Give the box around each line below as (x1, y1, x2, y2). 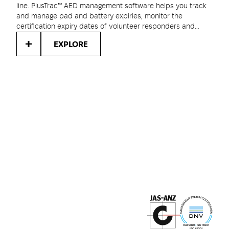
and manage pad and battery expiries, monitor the (16, 13, 182, 20)
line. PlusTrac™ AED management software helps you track (16, 3, 207, 10)
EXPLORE (54, 40, 88, 49)
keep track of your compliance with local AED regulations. (16, 33, 205, 40)
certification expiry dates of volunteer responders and (16, 23, 195, 30)
